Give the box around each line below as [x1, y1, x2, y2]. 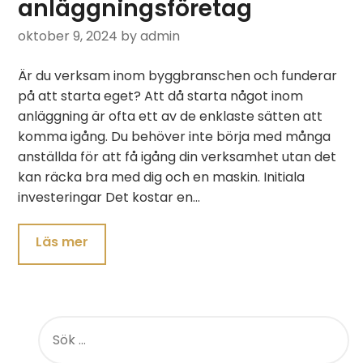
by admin [121, 27, 181, 45]
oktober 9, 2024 [18, 27, 118, 45]
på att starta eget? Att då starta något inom [18, 87, 304, 105]
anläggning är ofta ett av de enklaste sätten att [18, 107, 323, 126]
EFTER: [33, 331, 68, 348]
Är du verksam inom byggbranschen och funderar [18, 66, 338, 85]
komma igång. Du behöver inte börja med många [18, 127, 331, 146]
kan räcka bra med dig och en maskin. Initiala [18, 168, 305, 186]
